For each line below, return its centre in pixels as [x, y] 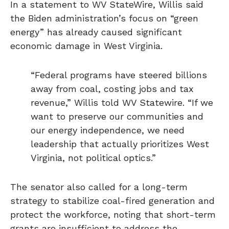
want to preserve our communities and [117, 116]
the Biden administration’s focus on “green [104, 18]
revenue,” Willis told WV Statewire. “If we [122, 102]
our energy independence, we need [108, 130]
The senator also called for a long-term [99, 187]
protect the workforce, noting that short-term [113, 214]
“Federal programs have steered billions [119, 75]
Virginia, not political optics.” [93, 158]
